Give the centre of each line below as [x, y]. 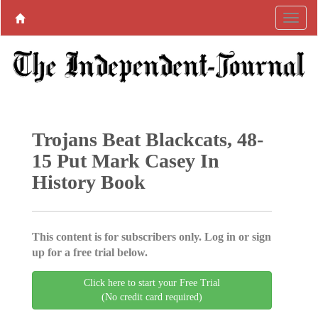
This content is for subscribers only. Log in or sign [151, 236]
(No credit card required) [152, 297]
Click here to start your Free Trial [152, 283]
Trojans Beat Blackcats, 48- [147, 139]
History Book [88, 182]
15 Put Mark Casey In [125, 160]
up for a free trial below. [89, 252]
